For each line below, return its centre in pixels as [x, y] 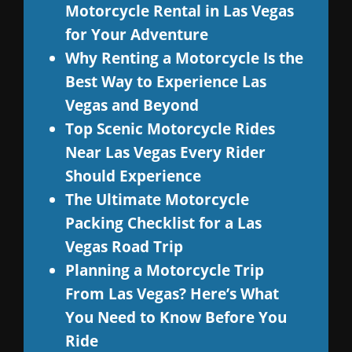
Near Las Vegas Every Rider [165, 152]
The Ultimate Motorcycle [157, 199]
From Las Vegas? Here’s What [172, 293]
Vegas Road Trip [124, 246]
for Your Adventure [136, 34]
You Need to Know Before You [176, 317]
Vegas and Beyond [132, 104]
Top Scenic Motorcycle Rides [170, 128]
